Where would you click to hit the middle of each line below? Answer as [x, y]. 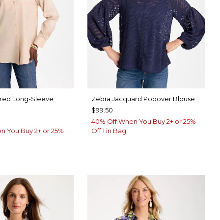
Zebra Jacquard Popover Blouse [143, 99]
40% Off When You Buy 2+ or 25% [143, 122]
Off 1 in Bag [109, 131]
